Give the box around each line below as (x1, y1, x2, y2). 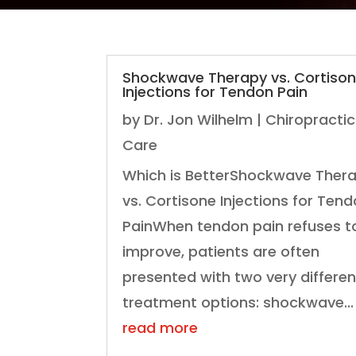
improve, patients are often (122, 241, 320, 261)
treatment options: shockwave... (122, 292, 354, 312)
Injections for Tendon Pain (122, 81, 308, 102)
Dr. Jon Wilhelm (144, 109, 253, 130)
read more (122, 317, 199, 338)
